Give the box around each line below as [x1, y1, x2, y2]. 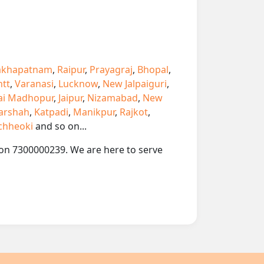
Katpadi [34, 105, 68, 118]
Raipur [57, 62, 85, 76]
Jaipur [58, 91, 82, 104]
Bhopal [137, 62, 169, 76]
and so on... [33, 119, 87, 133]
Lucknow [58, 77, 98, 90]
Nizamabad [87, 91, 138, 104]
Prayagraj [90, 62, 133, 76]
